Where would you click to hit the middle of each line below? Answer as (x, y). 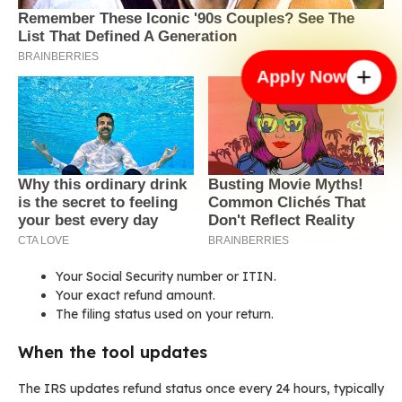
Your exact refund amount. (135, 296)
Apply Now (303, 77)
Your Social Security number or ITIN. (166, 277)
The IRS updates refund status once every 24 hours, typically (201, 389)
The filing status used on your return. (165, 315)
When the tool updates (113, 353)
